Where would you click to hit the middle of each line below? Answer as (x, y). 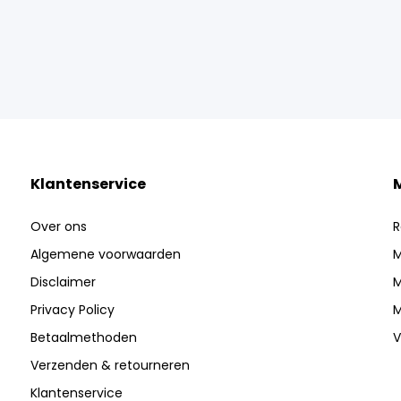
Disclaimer (63, 282)
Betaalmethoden (83, 337)
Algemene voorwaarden (105, 254)
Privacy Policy (72, 310)
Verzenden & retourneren (110, 365)
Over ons (58, 226)
